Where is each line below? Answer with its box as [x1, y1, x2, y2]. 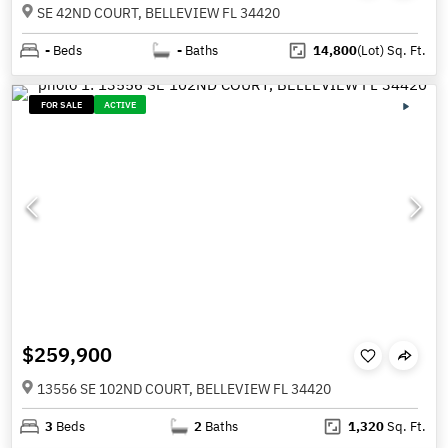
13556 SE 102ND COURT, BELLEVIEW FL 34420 [37, 379, 331, 398]
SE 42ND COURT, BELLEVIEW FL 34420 [37, 4, 280, 23]
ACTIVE [104, 98, 137, 110]
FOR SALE [41, 98, 83, 110]
